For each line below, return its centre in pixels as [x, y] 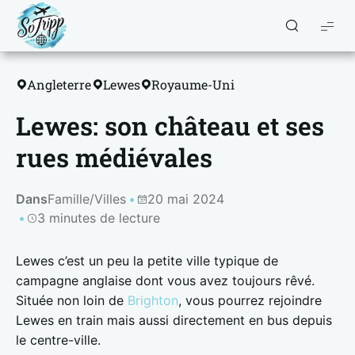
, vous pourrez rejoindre [250, 300]
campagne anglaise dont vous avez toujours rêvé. [165, 281]
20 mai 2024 [185, 199]
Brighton [153, 300]
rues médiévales [114, 157]
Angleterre [59, 84]
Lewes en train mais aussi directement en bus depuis [174, 320]
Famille [69, 199]
